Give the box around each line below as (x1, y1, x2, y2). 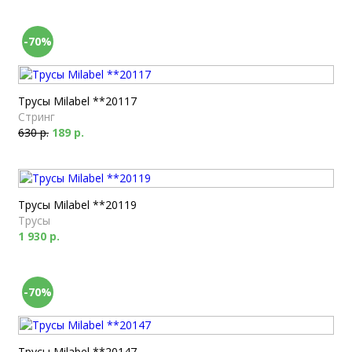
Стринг (18, 109, 55, 124)
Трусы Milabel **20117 (18, 93, 137, 108)
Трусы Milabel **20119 (18, 197, 137, 212)
